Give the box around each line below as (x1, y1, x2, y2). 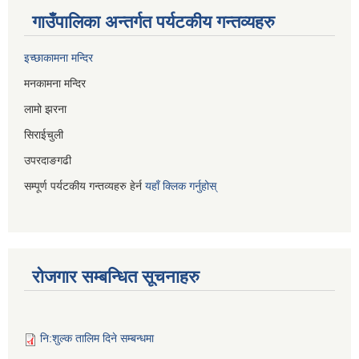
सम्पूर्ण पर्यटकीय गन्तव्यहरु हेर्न (24, 179, 145, 193)
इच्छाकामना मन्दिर (24, 51, 93, 65)
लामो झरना (24, 103, 67, 116)
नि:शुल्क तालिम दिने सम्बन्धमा (40, 332, 154, 345)
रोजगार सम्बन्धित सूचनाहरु (32, 267, 200, 288)
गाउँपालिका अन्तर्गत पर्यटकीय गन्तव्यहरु (32, 12, 275, 33)
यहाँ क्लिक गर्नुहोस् (145, 179, 216, 193)
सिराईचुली (24, 128, 63, 142)
